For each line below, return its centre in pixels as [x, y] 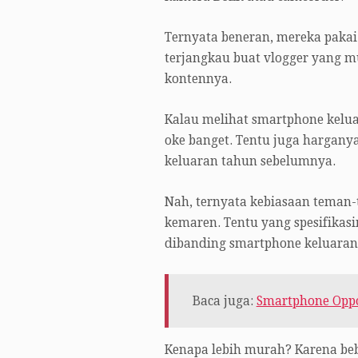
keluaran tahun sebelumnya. [250, 162]
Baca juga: [224, 301]
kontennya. [198, 80]
